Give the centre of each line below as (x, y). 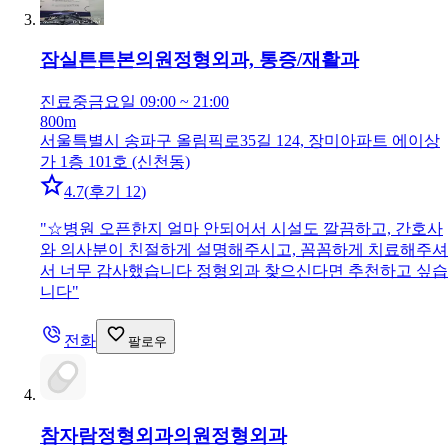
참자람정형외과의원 (125, 435)
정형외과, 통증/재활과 (266, 60)
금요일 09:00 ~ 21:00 (158, 101)
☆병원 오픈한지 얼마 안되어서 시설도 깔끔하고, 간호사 (245, 228)
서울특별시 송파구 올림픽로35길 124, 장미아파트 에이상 (240, 140)
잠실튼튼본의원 (106, 60)
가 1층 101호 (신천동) (115, 161)
